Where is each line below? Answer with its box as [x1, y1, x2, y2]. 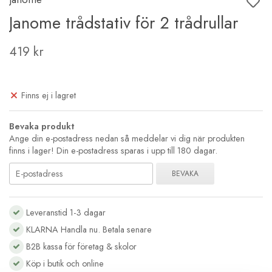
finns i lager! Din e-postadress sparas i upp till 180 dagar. [9, 144, 217, 157]
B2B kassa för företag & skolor [24, 240, 137, 253]
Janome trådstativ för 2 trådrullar [9, 11, 238, 35]
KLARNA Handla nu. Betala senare [24, 223, 154, 236]
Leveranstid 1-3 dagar [24, 206, 106, 219]
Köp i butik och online [24, 257, 104, 270]
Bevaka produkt [9, 120, 75, 132]
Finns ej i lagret [21, 89, 76, 101]
